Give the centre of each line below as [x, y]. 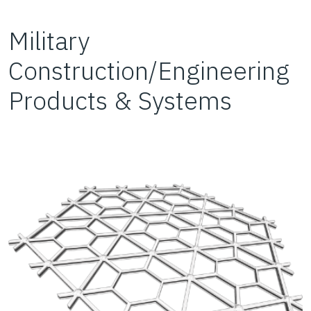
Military [49, 40]
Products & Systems [120, 100]
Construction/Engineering [149, 70]
